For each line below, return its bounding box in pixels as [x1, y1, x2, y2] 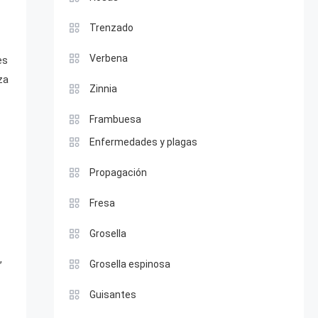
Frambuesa [89, 114, 141, 125]
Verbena [89, 53, 128, 64]
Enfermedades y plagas [89, 136, 197, 148]
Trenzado [89, 22, 133, 33]
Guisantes [89, 289, 136, 300]
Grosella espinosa [89, 258, 170, 270]
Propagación [89, 167, 147, 178]
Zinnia [89, 83, 117, 94]
